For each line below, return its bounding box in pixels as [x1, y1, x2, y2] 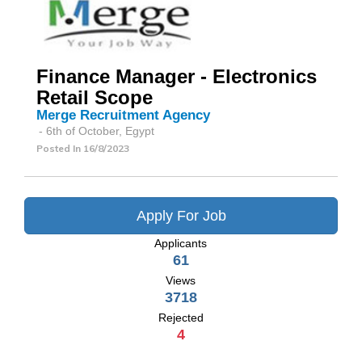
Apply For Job [136, 207, 226, 224]
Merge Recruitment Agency [36, 107, 210, 123]
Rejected [158, 310, 204, 324]
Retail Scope [36, 86, 153, 108]
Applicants [154, 236, 207, 250]
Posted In [36, 141, 83, 154]
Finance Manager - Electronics [36, 65, 317, 87]
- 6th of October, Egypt [39, 124, 154, 137]
